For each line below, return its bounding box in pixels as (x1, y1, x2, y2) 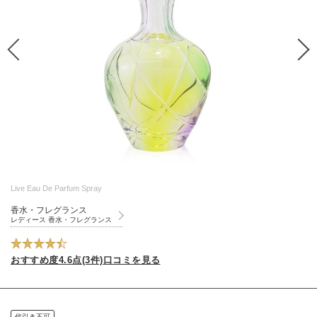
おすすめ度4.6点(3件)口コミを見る (11, 254, 161, 265)
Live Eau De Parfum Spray (11, 184, 102, 193)
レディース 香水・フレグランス (11, 216, 112, 224)
